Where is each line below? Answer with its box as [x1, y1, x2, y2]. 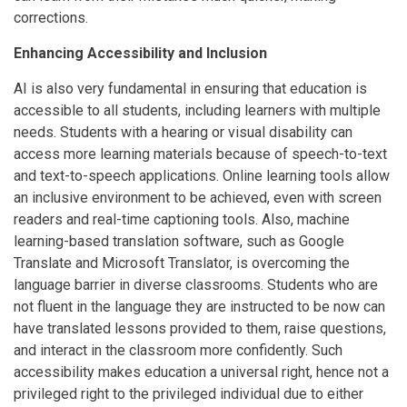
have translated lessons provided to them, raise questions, [14, 319, 386, 337]
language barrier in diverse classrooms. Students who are [14, 275, 378, 293]
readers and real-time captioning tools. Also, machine [14, 210, 350, 228]
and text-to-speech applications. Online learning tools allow [14, 166, 390, 184]
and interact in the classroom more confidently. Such [14, 341, 342, 359]
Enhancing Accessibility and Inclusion [14, 44, 267, 62]
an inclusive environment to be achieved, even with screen [14, 188, 382, 206]
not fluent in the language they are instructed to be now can [14, 297, 385, 315]
